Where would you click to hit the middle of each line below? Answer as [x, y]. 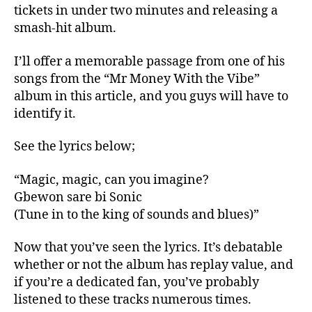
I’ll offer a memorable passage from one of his [149, 61]
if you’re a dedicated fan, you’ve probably [136, 282]
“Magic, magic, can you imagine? [111, 180]
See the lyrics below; [75, 147]
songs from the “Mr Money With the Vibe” [137, 79]
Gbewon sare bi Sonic [78, 197]
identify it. [45, 114]
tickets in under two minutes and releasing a [146, 11]
